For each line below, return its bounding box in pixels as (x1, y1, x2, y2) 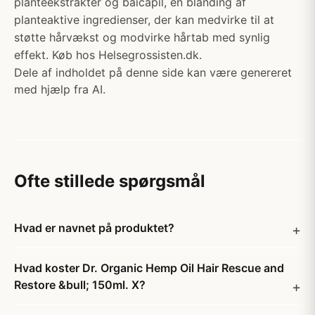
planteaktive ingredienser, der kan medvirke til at (14, 13, 274, 27)
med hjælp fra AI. (14, 82, 105, 96)
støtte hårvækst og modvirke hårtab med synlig (14, 30, 270, 44)
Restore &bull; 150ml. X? (14, 278, 146, 292)
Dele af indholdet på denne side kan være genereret (14, 65, 292, 79)
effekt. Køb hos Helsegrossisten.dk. (14, 48, 202, 62)
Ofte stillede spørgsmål (14, 171, 205, 191)
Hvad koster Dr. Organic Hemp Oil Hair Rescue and (14, 261, 284, 275)
